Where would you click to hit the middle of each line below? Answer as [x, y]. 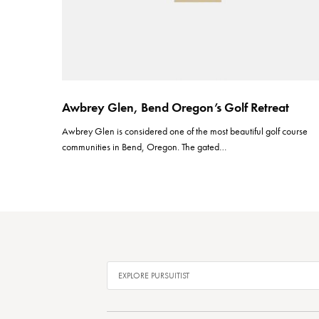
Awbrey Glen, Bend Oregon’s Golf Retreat [176, 107]
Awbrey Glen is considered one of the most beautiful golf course [185, 131]
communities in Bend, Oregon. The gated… [145, 147]
